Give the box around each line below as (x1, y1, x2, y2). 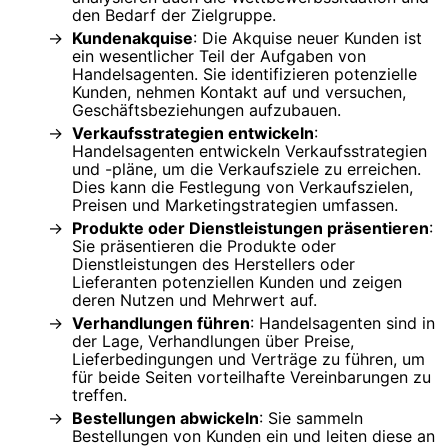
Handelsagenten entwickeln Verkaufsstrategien (72, 140, 427, 161)
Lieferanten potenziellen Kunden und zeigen (72, 271, 402, 292)
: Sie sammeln (259, 407, 363, 428)
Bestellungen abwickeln (72, 407, 259, 428)
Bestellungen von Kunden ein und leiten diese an (72, 425, 435, 446)
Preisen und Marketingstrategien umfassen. (72, 194, 398, 215)
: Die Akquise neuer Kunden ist (193, 27, 422, 48)
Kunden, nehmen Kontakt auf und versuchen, (72, 81, 406, 102)
